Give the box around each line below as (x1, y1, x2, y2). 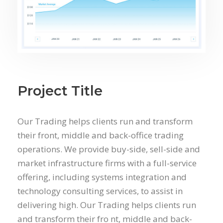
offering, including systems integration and (17, 171, 187, 183)
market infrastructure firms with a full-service (17, 157, 197, 169)
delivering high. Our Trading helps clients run (17, 199, 196, 211)
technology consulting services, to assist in (17, 185, 183, 197)
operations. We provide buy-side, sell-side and (17, 143, 200, 155)
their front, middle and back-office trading (17, 129, 184, 141)
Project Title (17, 82, 103, 99)
